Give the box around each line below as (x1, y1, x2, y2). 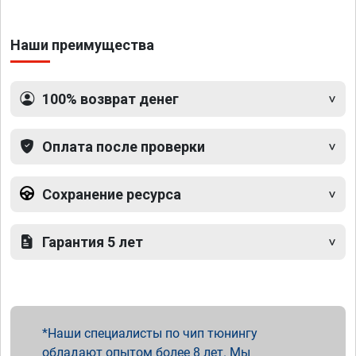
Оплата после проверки (42, 138, 205, 156)
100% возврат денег (42, 91, 179, 108)
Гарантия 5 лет (42, 234, 143, 251)
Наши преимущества (10, 37, 154, 54)
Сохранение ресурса (42, 186, 181, 203)
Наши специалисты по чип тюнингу (48, 326, 257, 342)
